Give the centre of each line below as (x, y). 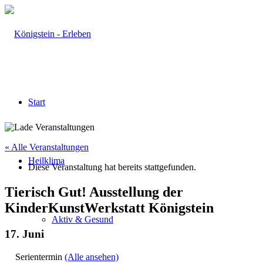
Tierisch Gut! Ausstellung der (94, 192)
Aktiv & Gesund (82, 219)
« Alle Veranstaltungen (47, 147)
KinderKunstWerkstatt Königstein (109, 208)
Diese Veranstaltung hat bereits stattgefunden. (112, 167)
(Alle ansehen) (92, 257)
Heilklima (46, 161)
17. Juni (24, 234)
